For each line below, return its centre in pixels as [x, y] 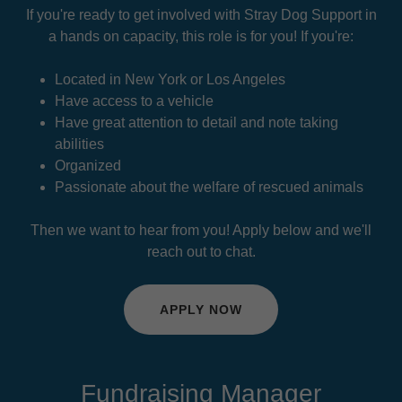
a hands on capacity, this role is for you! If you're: [201, 37]
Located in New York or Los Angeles [170, 80]
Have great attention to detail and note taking [196, 123]
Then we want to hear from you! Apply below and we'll [201, 231]
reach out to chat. [201, 252]
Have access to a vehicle [135, 101]
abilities [79, 144]
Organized [89, 166]
